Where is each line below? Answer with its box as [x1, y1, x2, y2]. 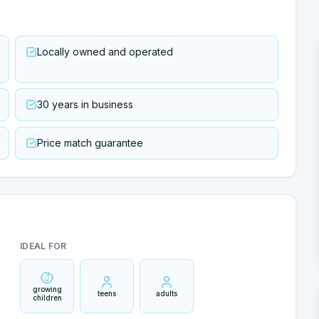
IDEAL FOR [20, 241, 67, 251]
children [32, 293, 62, 302]
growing [32, 285, 62, 293]
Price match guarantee [37, 137, 143, 149]
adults [156, 289, 177, 298]
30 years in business [37, 98, 133, 110]
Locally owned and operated [37, 46, 173, 58]
